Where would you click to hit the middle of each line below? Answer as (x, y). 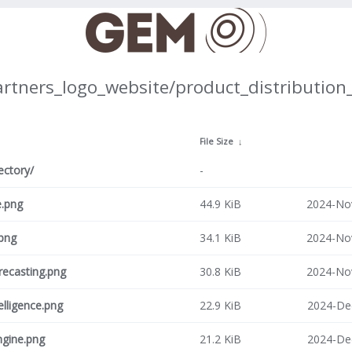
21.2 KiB (220, 339)
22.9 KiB (220, 305)
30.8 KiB (220, 271)
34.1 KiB (220, 238)
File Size (216, 141)
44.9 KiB (220, 204)
